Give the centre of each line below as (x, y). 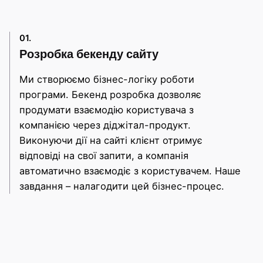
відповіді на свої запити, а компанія (104, 155)
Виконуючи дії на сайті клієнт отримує (111, 140)
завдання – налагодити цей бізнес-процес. (122, 186)
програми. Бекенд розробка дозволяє (110, 94)
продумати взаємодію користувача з (107, 109)
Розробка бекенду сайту (89, 54)
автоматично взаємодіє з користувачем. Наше (130, 171)
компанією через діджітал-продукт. (105, 125)
